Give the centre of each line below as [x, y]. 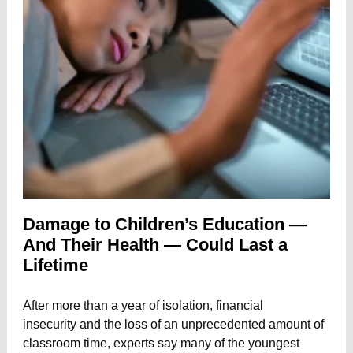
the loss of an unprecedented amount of [214, 324]
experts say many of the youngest [205, 343]
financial [238, 305]
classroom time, [67, 343]
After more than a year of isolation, [118, 305]
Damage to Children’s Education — [165, 224]
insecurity [50, 324]
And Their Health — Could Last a [155, 245]
